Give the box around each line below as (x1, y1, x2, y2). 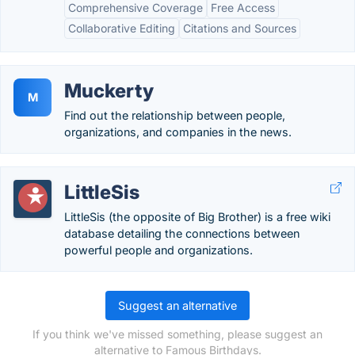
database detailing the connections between (64, 227, 300, 240)
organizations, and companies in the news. (64, 125, 292, 139)
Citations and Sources (183, 21, 296, 35)
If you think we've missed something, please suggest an (32, 327, 323, 341)
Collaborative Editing (68, 21, 175, 35)
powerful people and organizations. (64, 243, 253, 257)
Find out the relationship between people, (64, 109, 285, 122)
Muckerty (64, 79, 154, 102)
